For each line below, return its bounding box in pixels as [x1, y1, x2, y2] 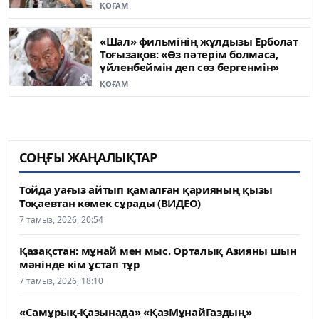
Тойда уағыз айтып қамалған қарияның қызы [19, 182, 273, 197]
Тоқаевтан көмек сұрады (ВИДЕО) [19, 196, 201, 211]
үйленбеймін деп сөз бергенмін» [100, 60, 279, 75]
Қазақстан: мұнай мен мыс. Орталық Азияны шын [19, 244, 297, 258]
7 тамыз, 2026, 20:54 [19, 214, 103, 226]
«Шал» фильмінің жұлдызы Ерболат [100, 34, 298, 49]
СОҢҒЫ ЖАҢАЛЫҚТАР [19, 149, 157, 167]
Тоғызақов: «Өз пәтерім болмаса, [100, 47, 278, 62]
